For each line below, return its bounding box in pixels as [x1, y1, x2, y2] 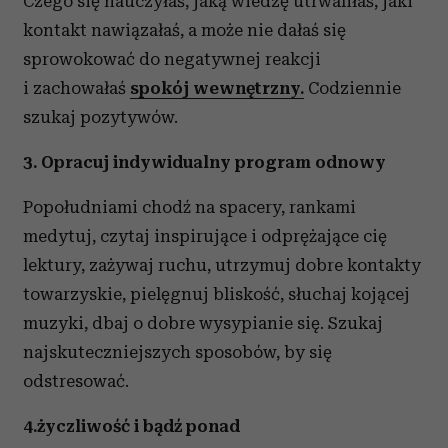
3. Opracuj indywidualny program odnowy [23, 152, 386, 172]
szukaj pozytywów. [23, 107, 178, 127]
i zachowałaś [23, 78, 126, 98]
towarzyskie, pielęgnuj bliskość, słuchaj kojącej [23, 284, 410, 304]
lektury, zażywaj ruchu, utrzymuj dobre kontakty [23, 255, 421, 275]
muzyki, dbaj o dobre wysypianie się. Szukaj [23, 313, 383, 333]
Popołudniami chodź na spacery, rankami [23, 197, 356, 217]
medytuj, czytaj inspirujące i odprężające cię [23, 226, 387, 246]
